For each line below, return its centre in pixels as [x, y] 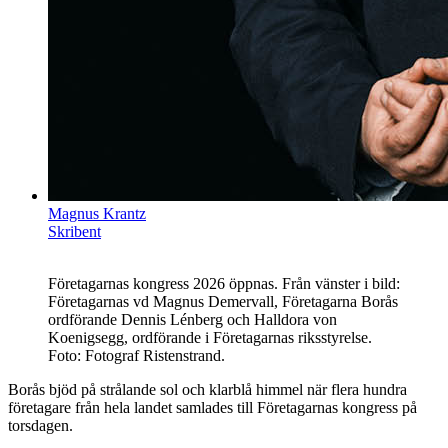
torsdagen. [40, 425]
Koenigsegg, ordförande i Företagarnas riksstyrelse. [210, 337]
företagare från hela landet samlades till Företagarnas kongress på [212, 407]
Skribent [74, 231]
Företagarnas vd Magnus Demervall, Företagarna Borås [223, 301]
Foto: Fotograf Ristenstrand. [136, 355]
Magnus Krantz [97, 213]
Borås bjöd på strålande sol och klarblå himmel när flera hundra [207, 389]
